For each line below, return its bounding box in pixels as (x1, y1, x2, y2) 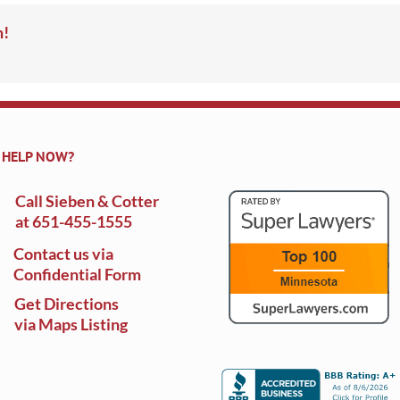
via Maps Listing (14, 314, 128, 335)
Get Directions (14, 294, 119, 314)
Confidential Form (13, 264, 141, 285)
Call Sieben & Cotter (15, 191, 159, 212)
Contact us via (13, 244, 113, 264)
